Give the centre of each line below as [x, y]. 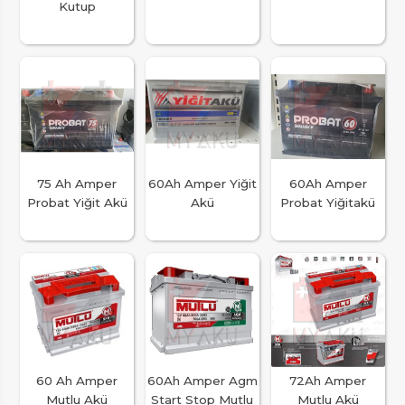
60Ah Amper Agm [202, 380]
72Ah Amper [328, 380]
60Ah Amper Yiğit [202, 184]
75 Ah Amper [77, 184]
